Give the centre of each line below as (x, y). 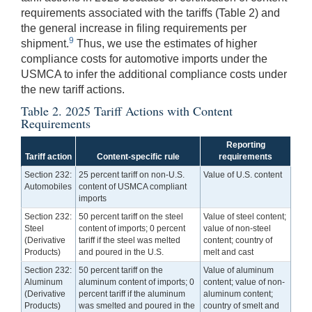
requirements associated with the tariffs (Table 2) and (150, 13)
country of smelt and (242, 305)
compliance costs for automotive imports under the (144, 58)
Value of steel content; (245, 216)
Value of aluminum (239, 270)
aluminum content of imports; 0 (137, 282)
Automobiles (48, 186)
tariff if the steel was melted (130, 240)
